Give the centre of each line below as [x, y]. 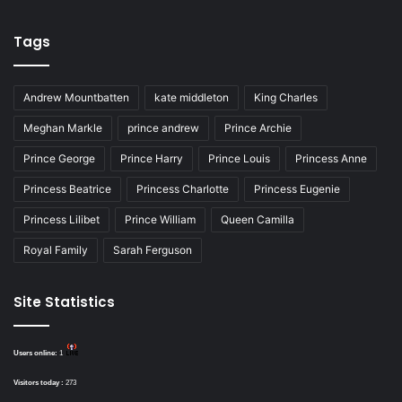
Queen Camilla [258, 219]
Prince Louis [239, 158]
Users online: [36, 353]
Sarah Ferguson [153, 249]
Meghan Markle [63, 127]
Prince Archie [258, 127]
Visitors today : [39, 382]
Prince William [160, 219]
